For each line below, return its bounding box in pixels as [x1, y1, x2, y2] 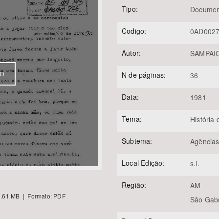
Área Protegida [117, 43, 160, 51]
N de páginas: [122, 70, 166, 80]
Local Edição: [122, 158, 165, 168]
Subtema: [122, 136, 153, 146]
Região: [122, 180, 147, 190]
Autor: [122, 48, 141, 58]
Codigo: [122, 26, 147, 36]
